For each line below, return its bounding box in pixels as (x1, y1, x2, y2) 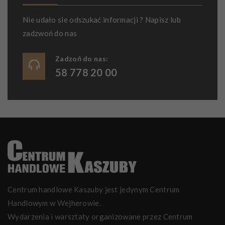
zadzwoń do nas (23, 29, 77, 38)
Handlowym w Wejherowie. (8, 198, 101, 207)
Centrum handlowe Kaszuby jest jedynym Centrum (8, 185, 180, 194)
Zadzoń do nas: (55, 54, 108, 63)
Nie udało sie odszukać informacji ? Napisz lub (23, 15, 181, 24)
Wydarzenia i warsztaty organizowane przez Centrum (8, 212, 193, 221)
